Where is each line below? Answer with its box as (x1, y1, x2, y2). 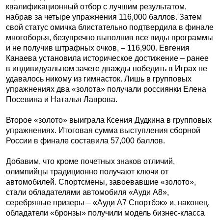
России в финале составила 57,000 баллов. (6, 137, 165, 145)
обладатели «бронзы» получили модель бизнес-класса (6, 209, 205, 217)
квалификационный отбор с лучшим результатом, (6, 2, 187, 11)
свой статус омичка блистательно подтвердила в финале (6, 23, 214, 31)
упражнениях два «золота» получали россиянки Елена (6, 85, 206, 93)
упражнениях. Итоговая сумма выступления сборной (6, 126, 200, 135)
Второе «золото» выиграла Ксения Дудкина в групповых (6, 116, 212, 124)
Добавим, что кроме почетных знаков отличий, (6, 157, 175, 165)
